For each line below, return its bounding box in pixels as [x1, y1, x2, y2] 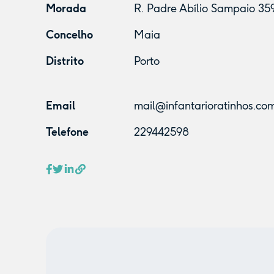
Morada [45, 2, 86, 15]
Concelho [45, 28, 93, 42]
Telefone [45, 125, 89, 139]
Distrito [45, 54, 84, 68]
